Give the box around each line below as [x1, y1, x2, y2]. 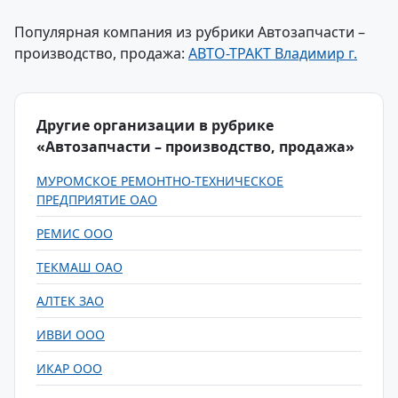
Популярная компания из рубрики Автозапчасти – [14, 22, 365, 42]
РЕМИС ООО [36, 225, 113, 242]
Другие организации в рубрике [36, 115, 274, 135]
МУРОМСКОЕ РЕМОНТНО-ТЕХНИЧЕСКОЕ [36, 172, 283, 189]
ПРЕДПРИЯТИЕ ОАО [36, 191, 157, 208]
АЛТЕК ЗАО [36, 292, 104, 309]
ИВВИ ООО [36, 326, 105, 343]
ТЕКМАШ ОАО [36, 259, 123, 275]
